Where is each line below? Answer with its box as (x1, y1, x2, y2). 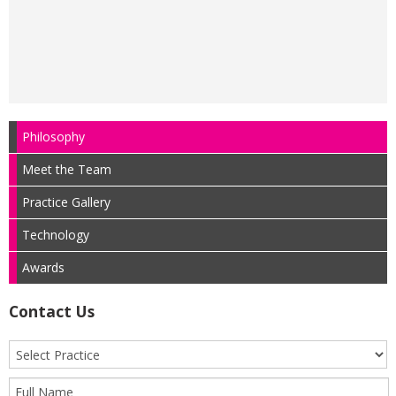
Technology (22, 226, 89, 243)
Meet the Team (22, 161, 111, 178)
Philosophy (22, 128, 85, 145)
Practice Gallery (22, 194, 110, 210)
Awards (22, 259, 65, 276)
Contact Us (9, 301, 95, 322)
